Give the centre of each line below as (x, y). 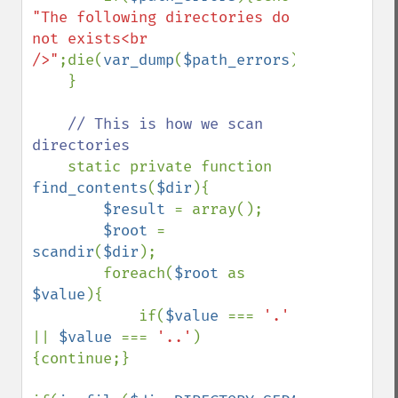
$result (139, 209)
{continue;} (81, 358)
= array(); (219, 209)
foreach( (139, 273)
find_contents (90, 188)
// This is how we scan (165, 124)
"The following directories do (161, 17)
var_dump (139, 60)
